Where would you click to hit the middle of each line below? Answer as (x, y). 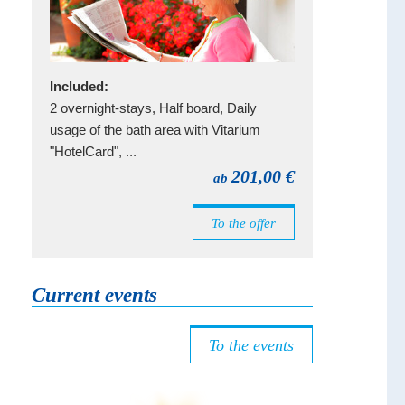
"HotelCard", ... (93, 151)
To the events (251, 345)
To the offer (244, 223)
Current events (94, 295)
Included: (79, 86)
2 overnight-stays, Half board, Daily (153, 108)
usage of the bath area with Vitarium (155, 130)
